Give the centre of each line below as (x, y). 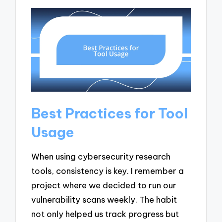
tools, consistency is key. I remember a (108, 171)
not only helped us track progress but (105, 214)
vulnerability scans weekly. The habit (104, 200)
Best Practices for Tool (110, 113)
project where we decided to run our (104, 185)
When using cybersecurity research (101, 157)
